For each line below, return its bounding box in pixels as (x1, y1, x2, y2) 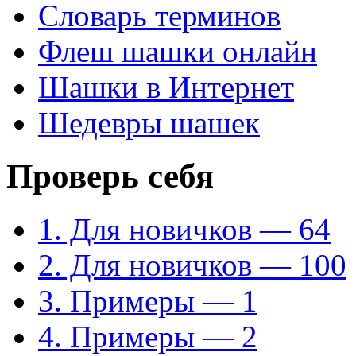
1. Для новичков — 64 (38, 212, 331, 247)
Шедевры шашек (38, 106, 260, 141)
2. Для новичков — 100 (38, 248, 346, 283)
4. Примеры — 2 (38, 319, 257, 354)
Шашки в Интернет (38, 70, 294, 105)
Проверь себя (6, 157, 214, 195)
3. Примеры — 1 (38, 284, 257, 319)
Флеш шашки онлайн (38, 34, 317, 69)
